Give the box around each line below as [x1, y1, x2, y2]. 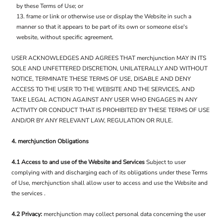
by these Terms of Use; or [16, 2, 83, 10]
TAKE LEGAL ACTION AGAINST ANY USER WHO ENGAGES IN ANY [11, 96, 197, 104]
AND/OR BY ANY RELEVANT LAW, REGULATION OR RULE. [11, 116, 173, 124]
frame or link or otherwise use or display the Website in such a [26, 12, 191, 20]
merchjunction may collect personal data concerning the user [44, 210, 206, 218]
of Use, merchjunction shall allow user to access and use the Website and [11, 179, 208, 187]
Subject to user [146, 158, 186, 166]
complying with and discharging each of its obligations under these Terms [11, 168, 208, 176]
